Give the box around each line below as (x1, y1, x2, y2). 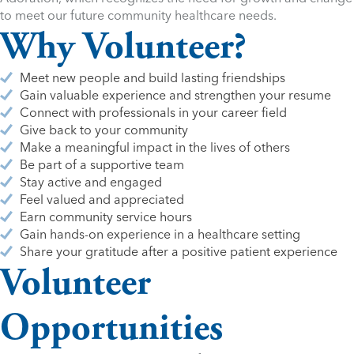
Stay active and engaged (20, 174, 162, 190)
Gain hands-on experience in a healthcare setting (20, 226, 300, 243)
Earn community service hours (20, 209, 192, 225)
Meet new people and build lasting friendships (20, 70, 285, 86)
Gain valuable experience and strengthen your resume (20, 87, 331, 104)
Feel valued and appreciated (20, 191, 184, 208)
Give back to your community (20, 122, 188, 138)
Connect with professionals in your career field (20, 104, 287, 121)
